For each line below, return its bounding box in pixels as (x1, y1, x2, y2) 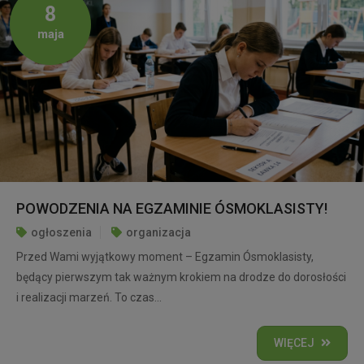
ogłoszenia (31, 225, 92, 239)
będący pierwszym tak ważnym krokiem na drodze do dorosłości (16, 270, 346, 284)
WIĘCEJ (274, 336, 314, 349)
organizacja (126, 225, 191, 239)
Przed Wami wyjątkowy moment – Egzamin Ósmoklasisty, (16, 249, 314, 263)
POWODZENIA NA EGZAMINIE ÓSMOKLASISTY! (16, 199, 327, 217)
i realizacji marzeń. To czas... (16, 290, 162, 304)
